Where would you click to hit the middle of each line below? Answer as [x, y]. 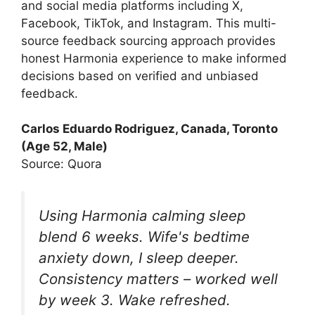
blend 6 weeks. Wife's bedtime [144, 236]
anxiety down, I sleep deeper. [139, 257]
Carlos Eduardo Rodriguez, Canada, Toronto [149, 129]
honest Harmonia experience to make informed [154, 58]
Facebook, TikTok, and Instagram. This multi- [149, 23]
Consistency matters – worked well [158, 278]
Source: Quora [62, 164]
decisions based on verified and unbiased [140, 76]
